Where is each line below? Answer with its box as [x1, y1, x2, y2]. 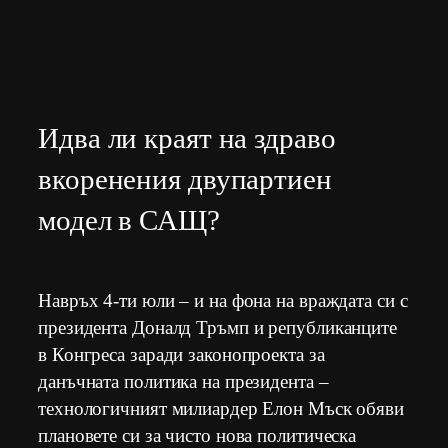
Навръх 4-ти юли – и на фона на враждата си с [38, 290, 408, 312]
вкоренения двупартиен [38, 163, 332, 196]
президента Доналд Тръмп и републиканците [38, 317, 397, 339]
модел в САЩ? [38, 204, 220, 237]
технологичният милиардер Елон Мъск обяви [38, 398, 404, 420]
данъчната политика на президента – [38, 371, 329, 393]
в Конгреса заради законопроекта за [38, 344, 325, 366]
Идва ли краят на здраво [38, 122, 336, 155]
